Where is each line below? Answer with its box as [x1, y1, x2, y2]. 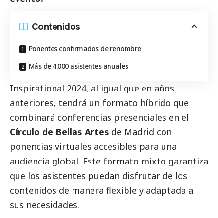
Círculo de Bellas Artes [10, 126, 109, 138]
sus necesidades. [10, 199, 79, 211]
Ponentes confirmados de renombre [28, 43, 141, 53]
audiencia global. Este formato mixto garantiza [10, 155, 208, 167]
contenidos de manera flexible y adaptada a [10, 184, 193, 196]
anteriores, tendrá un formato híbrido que [10, 96, 189, 109]
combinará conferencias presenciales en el [10, 111, 189, 123]
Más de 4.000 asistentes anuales [28, 61, 128, 71]
